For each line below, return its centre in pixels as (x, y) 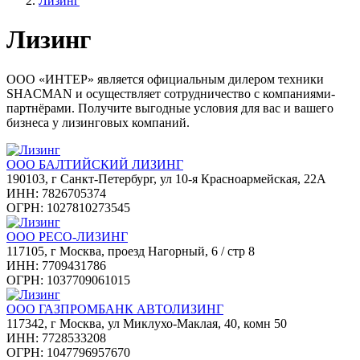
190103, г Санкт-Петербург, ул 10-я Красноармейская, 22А (166, 178)
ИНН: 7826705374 (56, 193)
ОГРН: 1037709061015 (68, 280)
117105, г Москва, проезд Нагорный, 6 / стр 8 (131, 251)
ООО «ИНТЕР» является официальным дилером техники (165, 79)
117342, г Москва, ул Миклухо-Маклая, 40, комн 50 (147, 323)
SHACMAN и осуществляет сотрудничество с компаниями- (171, 93)
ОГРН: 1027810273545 (68, 207)
